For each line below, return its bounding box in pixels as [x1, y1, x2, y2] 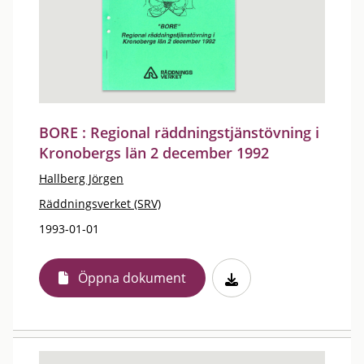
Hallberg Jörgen [39, 171, 123, 186]
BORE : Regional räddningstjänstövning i [39, 123, 319, 142]
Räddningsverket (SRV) [39, 196, 161, 211]
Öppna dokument [78, 269, 186, 287]
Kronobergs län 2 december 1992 [39, 143, 269, 162]
